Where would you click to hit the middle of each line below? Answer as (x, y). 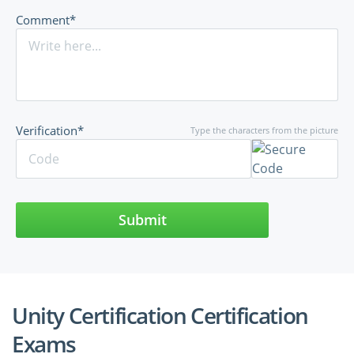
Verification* (50, 131)
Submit (142, 220)
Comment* (46, 20)
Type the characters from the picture (264, 130)
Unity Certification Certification (160, 316)
